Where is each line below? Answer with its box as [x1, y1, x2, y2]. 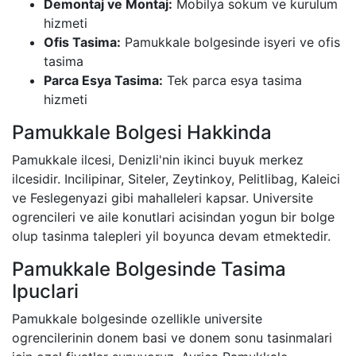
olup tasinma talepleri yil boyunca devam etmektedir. [12, 227, 331, 244]
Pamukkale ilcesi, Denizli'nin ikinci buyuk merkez [12, 151, 304, 168]
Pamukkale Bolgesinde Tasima [12, 257, 286, 281]
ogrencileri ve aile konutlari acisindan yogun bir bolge [12, 208, 335, 225]
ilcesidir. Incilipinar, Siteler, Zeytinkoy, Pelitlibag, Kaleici [12, 170, 340, 187]
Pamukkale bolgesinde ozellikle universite [12, 310, 262, 327]
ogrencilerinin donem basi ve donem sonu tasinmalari [12, 329, 332, 346]
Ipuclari [12, 279, 79, 303]
